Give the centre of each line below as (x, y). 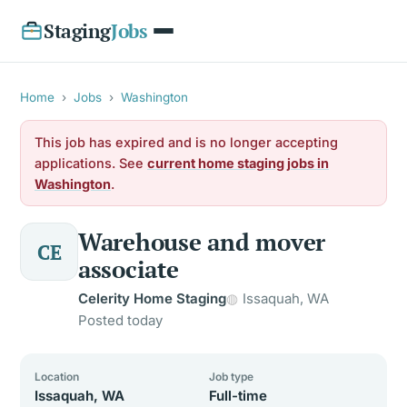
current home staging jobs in (238, 163)
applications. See (91, 163)
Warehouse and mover (202, 242)
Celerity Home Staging (152, 298)
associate (129, 269)
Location (57, 377)
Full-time (238, 396)
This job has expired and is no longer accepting (186, 142)
